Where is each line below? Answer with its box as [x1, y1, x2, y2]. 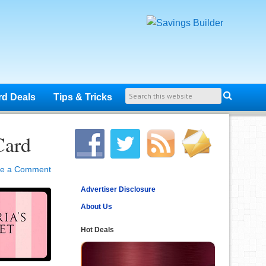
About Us [81, 202, 112, 211]
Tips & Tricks [53, 92, 112, 102]
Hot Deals [81, 226, 114, 234]
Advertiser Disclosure [81, 185, 156, 194]
